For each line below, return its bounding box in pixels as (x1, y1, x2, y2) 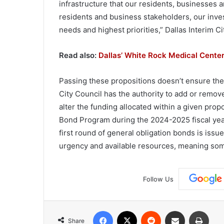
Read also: (59, 50, 98, 60)
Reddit (160, 206, 180, 214)
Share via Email (184, 206, 200, 214)
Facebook (112, 206, 143, 214)
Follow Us (142, 175, 173, 183)
